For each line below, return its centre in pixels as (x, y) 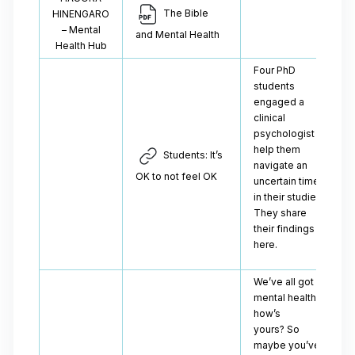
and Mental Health (177, 34)
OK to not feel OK (176, 176)
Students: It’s (192, 155)
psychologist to (290, 134)
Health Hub (81, 46)
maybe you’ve (287, 345)
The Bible (185, 13)
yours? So (277, 329)
